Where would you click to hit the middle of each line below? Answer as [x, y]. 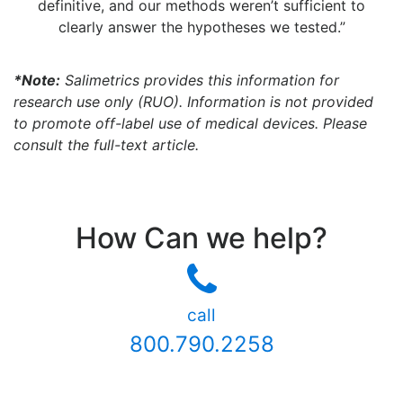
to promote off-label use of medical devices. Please [190, 124]
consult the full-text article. [106, 145]
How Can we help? [201, 238]
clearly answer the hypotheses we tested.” [201, 27]
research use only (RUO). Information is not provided [193, 102]
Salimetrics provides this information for [200, 81]
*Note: [37, 81]
